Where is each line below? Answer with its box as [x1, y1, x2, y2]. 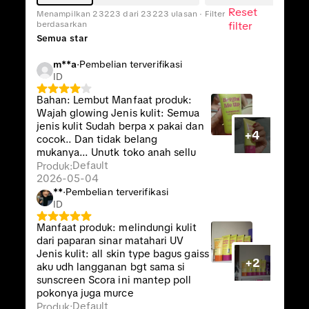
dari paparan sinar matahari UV [36, 234, 184, 248]
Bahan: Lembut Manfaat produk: [36, 93, 192, 107]
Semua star [36, 32, 88, 44]
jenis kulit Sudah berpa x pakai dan [36, 119, 204, 133]
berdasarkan [36, 19, 88, 30]
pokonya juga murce [36, 286, 134, 300]
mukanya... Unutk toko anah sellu [36, 146, 197, 159]
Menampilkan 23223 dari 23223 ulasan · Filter [36, 8, 226, 19]
